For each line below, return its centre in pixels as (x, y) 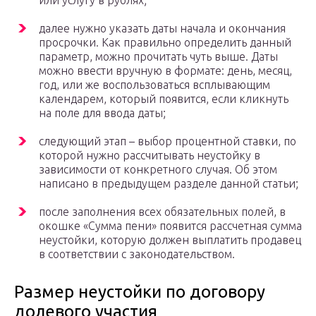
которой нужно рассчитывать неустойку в (150, 156)
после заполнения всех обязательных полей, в (162, 212)
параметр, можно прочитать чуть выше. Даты (158, 57)
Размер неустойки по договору (140, 292)
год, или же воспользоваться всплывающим (154, 85)
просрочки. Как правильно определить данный (165, 43)
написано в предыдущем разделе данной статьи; (169, 184)
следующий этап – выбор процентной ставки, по (168, 141)
